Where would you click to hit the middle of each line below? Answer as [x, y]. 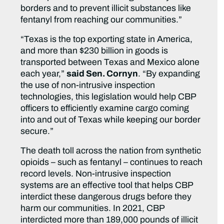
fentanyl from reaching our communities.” [101, 20]
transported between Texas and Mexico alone [110, 62]
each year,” [44, 74]
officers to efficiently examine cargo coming [105, 108]
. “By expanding [169, 74]
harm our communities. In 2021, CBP [93, 208]
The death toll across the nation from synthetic [111, 151]
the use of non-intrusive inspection [88, 85]
